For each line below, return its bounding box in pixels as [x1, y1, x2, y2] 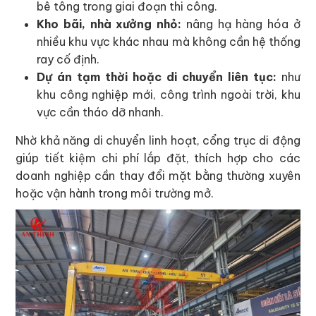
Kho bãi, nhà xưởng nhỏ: [37, 17, 182, 32]
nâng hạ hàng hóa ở [181, 17, 300, 32]
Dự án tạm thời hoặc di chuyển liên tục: [37, 70, 276, 85]
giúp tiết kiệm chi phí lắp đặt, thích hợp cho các [16, 151, 300, 166]
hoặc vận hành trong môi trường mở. [16, 186, 214, 201]
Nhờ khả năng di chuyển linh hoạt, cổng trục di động [16, 133, 300, 148]
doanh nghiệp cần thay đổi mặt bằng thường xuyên [16, 169, 300, 183]
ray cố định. [37, 52, 100, 67]
